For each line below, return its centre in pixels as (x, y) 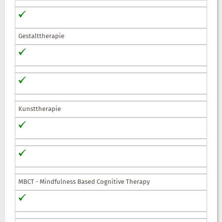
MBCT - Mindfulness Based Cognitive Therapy (84, 182)
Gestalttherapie (41, 36)
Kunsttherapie (40, 109)
